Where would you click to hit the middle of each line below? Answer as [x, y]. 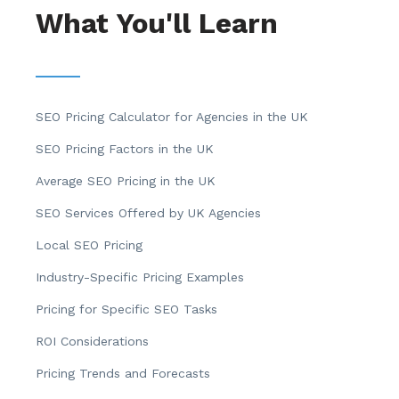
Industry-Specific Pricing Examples [140, 277]
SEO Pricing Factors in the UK [125, 149]
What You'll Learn [157, 24]
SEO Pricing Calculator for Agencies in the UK [172, 117]
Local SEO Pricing [89, 245]
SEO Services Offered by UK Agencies [148, 213]
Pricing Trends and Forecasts [123, 374]
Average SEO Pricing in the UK [126, 181]
